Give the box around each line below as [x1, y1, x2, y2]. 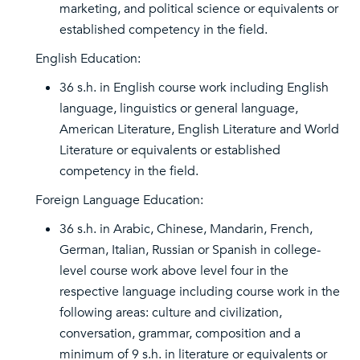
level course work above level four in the [59, 262, 288, 280]
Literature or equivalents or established [59, 141, 280, 159]
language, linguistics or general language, [59, 100, 298, 117]
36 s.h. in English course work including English [59, 79, 329, 96]
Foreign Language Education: [35, 191, 203, 209]
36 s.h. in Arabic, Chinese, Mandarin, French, [59, 220, 313, 238]
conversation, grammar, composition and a [59, 325, 301, 342]
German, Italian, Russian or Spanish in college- [59, 241, 321, 259]
